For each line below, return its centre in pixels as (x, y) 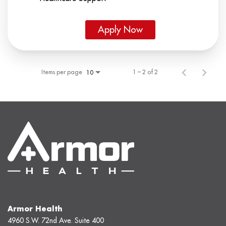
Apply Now (120, 30)
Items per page (62, 72)
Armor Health (35, 209)
